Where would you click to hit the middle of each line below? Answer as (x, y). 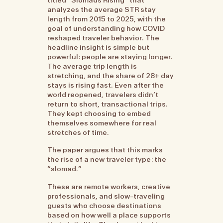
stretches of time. (78, 132)
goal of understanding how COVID (106, 28)
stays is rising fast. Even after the (106, 85)
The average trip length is (92, 66)
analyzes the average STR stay (102, 9)
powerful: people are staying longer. (110, 56)
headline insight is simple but (99, 47)
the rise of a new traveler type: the (107, 160)
